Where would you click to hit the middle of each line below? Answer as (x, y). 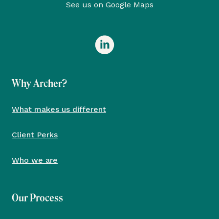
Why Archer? (39, 83)
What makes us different (59, 109)
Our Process (37, 198)
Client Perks (35, 134)
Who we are (35, 160)
